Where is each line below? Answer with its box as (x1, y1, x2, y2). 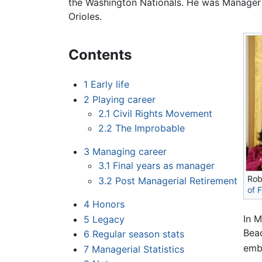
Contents (68, 46, 132, 64)
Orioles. (68, 11, 102, 23)
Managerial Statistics (91, 243, 184, 255)
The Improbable (115, 122, 185, 135)
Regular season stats (92, 228, 184, 240)
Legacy (92, 213, 125, 225)
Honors (92, 198, 125, 211)
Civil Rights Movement (113, 107, 213, 119)
